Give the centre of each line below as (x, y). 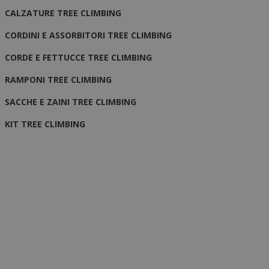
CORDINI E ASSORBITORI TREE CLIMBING (89, 35)
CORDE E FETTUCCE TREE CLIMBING (79, 57)
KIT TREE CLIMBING (45, 124)
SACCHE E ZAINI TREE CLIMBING (71, 101)
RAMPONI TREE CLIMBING (59, 79)
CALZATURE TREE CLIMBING (63, 13)
